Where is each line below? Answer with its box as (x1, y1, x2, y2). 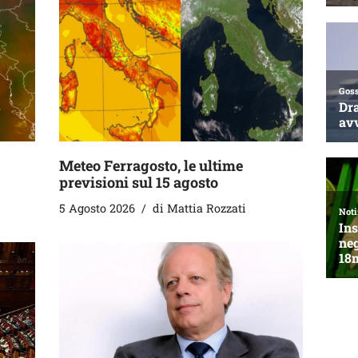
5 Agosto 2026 (59, 201, 135, 217)
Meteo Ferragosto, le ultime (59, 156, 243, 176)
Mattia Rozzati (167, 201, 246, 217)
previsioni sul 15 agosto (59, 173, 218, 193)
